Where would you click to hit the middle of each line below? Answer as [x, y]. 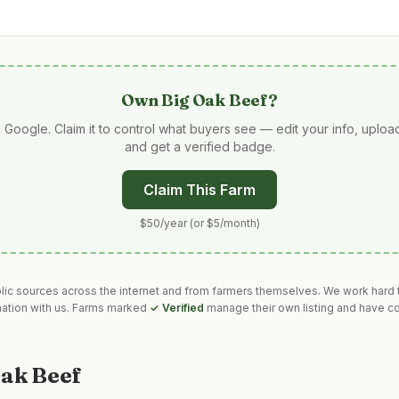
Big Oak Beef [215, 100]
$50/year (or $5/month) [199, 223]
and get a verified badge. [199, 147]
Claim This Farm [199, 190]
